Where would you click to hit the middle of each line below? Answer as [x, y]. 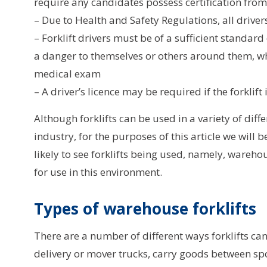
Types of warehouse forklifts [145, 209]
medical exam [67, 74]
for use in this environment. [98, 172]
